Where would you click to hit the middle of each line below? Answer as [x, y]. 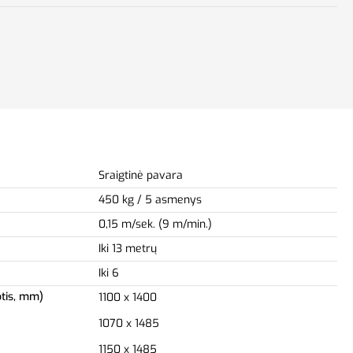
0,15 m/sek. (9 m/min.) [155, 224]
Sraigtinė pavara [141, 175]
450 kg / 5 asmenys [150, 199]
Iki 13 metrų [128, 248]
